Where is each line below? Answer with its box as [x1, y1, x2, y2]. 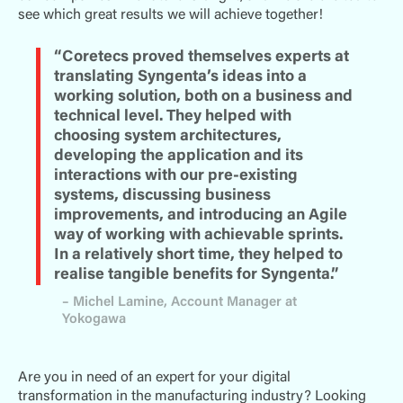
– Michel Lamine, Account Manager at [61, 295, 297, 309]
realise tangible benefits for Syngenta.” [54, 266, 347, 283]
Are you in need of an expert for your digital [18, 370, 291, 385]
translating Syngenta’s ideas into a [54, 68, 308, 85]
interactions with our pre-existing [54, 167, 299, 184]
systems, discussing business [54, 187, 272, 204]
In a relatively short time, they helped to [54, 246, 344, 264]
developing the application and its [54, 148, 304, 165]
